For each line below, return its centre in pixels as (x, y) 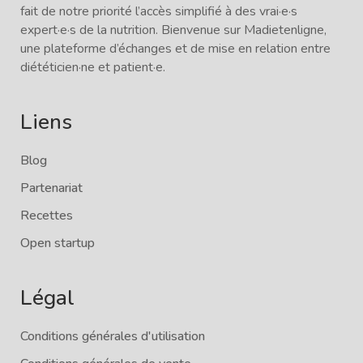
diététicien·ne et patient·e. (93, 67)
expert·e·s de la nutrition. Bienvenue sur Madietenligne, (173, 30)
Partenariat (51, 188)
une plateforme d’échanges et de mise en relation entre (175, 48)
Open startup (58, 243)
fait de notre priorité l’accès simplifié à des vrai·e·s (159, 11)
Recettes (47, 215)
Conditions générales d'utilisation (113, 336)
